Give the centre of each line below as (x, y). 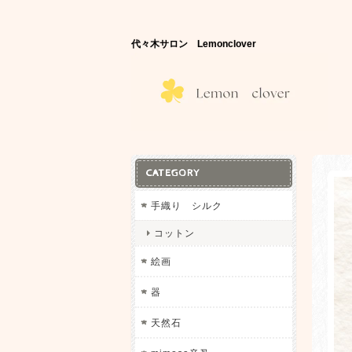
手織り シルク (192, 205)
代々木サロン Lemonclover (198, 44)
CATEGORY (173, 173)
